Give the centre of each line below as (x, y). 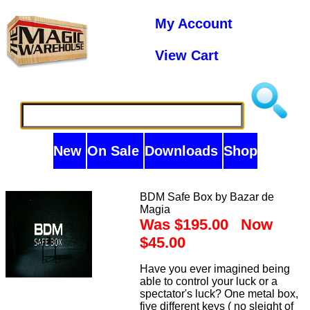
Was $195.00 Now (207, 225)
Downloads (183, 151)
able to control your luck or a (209, 281)
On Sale (115, 151)
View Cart (187, 55)
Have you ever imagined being (215, 269)
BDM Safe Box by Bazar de (207, 197)
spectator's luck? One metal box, (219, 294)
